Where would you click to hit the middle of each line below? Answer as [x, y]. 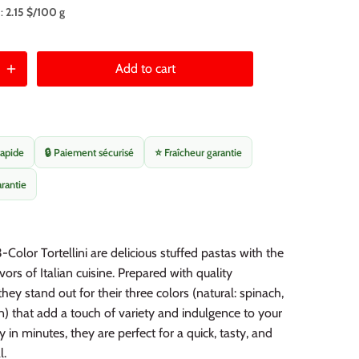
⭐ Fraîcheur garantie [198, 152]
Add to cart [145, 69]
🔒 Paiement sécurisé [89, 152]
